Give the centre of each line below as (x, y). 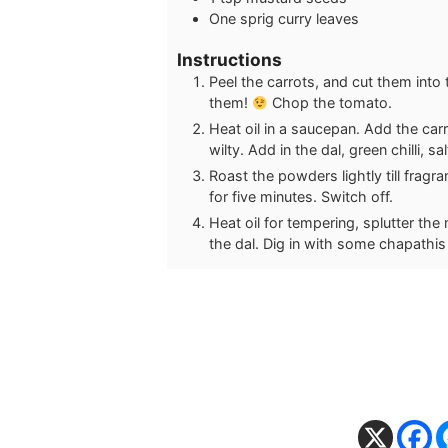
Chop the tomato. (330, 103)
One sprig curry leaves (284, 18)
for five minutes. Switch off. (301, 197)
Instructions (229, 60)
